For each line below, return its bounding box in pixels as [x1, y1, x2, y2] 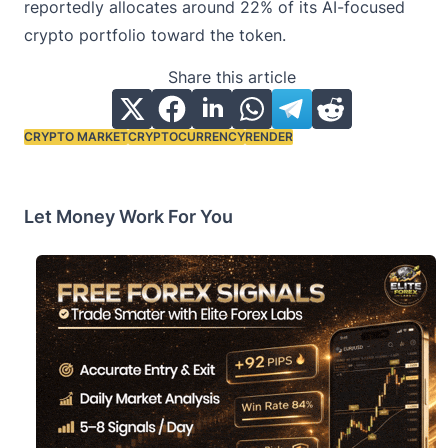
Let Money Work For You [24, 205, 233, 227]
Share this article [168, 66, 296, 87]
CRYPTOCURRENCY [128, 128, 245, 144]
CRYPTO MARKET [24, 128, 128, 144]
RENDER [245, 128, 293, 144]
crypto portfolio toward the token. [24, 24, 286, 45]
